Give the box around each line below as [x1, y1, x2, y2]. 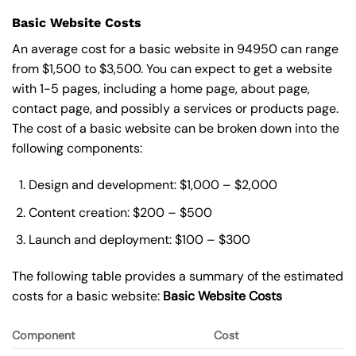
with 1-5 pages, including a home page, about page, [12, 80, 310, 98]
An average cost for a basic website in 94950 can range [12, 41, 339, 58]
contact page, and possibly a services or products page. [12, 100, 339, 118]
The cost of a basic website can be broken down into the [12, 120, 339, 137]
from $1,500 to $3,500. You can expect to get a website [12, 60, 332, 78]
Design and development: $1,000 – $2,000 [28, 176, 277, 194]
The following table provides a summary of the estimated [12, 268, 343, 285]
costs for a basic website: [12, 288, 163, 305]
